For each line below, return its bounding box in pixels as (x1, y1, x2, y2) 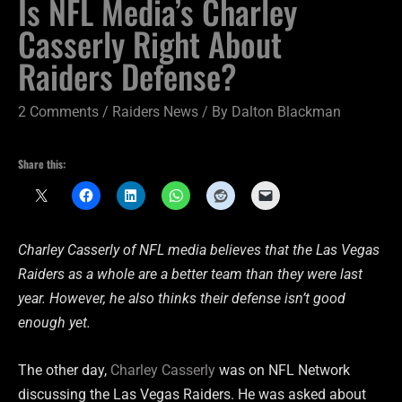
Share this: (18, 156, 66, 172)
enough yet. (18, 313, 91, 331)
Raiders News (112, 103, 198, 121)
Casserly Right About (18, 19, 282, 69)
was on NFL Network (215, 361, 350, 379)
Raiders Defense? (18, 51, 237, 101)
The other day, (18, 361, 110, 379)
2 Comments (18, 103, 99, 121)
